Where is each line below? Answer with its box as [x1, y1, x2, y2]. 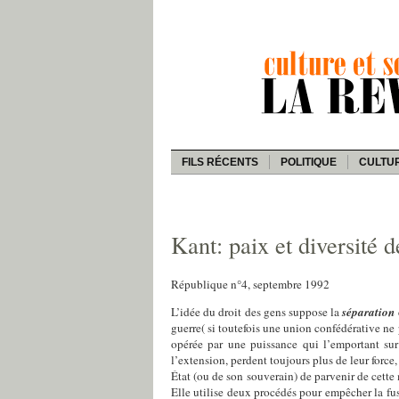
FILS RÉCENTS [182, 155, 258, 168]
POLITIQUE [281, 155, 337, 168]
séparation [342, 303, 395, 320]
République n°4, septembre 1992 [171, 275, 330, 292]
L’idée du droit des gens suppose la [171, 303, 343, 320]
